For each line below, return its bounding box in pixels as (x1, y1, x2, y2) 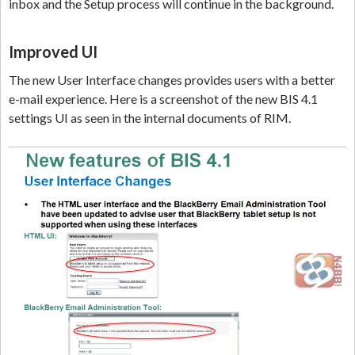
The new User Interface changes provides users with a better (9, 72, 335, 88)
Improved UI (9, 42, 97, 62)
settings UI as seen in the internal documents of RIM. (9, 110, 291, 126)
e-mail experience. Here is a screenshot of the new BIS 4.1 (9, 91, 318, 107)
